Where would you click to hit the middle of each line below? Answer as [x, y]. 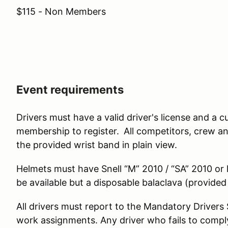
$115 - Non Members [61, 11]
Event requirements [70, 90]
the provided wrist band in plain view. [97, 145]
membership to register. [69, 131]
